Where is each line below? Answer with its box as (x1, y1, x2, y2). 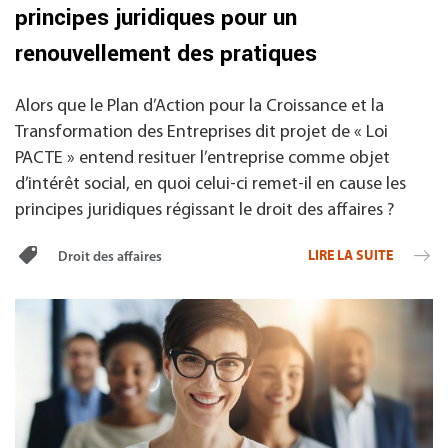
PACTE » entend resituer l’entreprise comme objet (15, 148, 390, 168)
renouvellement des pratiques (15, 37, 317, 70)
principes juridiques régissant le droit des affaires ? (15, 200, 394, 220)
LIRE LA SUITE (307, 246, 396, 264)
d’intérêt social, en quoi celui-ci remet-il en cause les (15, 174, 406, 194)
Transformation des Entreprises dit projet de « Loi (15, 122, 388, 142)
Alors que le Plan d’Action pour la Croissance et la (15, 96, 384, 116)
